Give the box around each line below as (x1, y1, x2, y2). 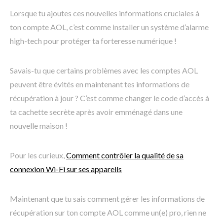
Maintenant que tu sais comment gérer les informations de (10, 194, 205, 204)
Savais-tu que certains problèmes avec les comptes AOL (10, 66, 198, 75)
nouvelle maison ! (10, 121, 68, 131)
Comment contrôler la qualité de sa (66, 150, 184, 160)
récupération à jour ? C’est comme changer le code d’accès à (10, 93, 209, 103)
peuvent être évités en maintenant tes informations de (10, 79, 189, 89)
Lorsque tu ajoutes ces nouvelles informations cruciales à (10, 8, 199, 18)
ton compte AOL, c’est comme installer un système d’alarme (10, 22, 209, 32)
